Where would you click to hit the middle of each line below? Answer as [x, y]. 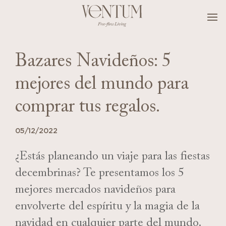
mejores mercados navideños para [95, 191]
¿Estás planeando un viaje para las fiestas [112, 158]
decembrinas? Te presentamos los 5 [100, 175]
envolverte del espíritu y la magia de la [107, 208]
